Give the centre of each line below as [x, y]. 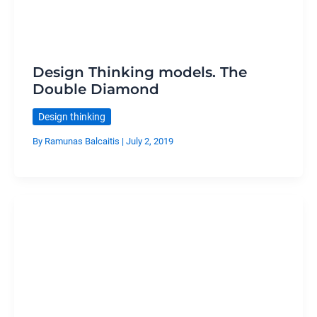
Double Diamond [96, 89]
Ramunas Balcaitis [83, 142]
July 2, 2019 [149, 142]
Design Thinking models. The [139, 72]
